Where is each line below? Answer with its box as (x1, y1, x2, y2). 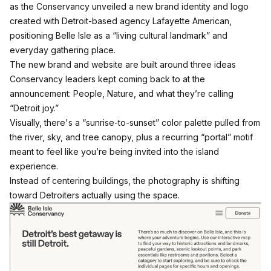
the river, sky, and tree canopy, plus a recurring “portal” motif (10, 132, 253, 143)
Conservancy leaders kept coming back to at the (10, 74, 205, 85)
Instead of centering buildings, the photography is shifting (10, 175, 240, 186)
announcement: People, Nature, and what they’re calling (10, 88, 233, 99)
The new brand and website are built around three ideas (10, 59, 236, 70)
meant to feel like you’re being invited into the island (10, 146, 219, 157)
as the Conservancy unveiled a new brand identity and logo (10, 1, 249, 12)
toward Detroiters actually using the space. (10, 190, 180, 201)
